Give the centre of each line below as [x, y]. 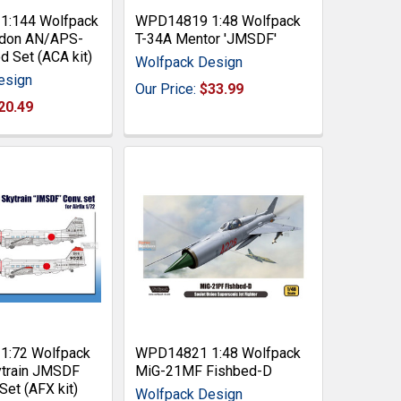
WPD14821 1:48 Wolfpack [218, 354]
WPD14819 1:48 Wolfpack [218, 21]
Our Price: [167, 90]
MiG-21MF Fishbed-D [203, 371]
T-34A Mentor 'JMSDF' [205, 39]
